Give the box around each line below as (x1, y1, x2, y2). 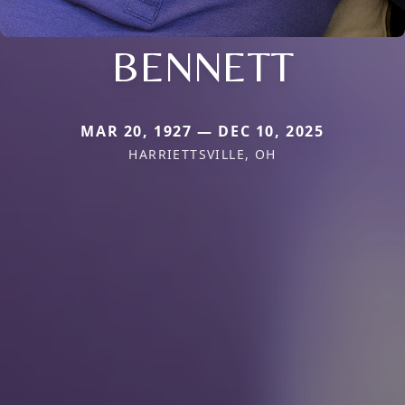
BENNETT (111, 40, 294, 91)
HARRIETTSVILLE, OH (128, 145, 277, 163)
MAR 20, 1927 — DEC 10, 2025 (80, 120, 325, 141)
